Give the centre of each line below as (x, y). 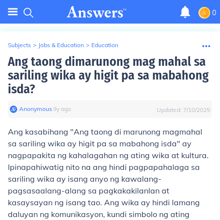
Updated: (170, 110)
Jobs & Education (61, 45)
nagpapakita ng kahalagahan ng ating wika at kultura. (108, 155)
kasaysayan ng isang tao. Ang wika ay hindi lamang (104, 202)
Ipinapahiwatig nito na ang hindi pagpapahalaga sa (104, 167)
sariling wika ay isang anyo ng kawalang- (85, 179)
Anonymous (36, 109)
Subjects (19, 45)
